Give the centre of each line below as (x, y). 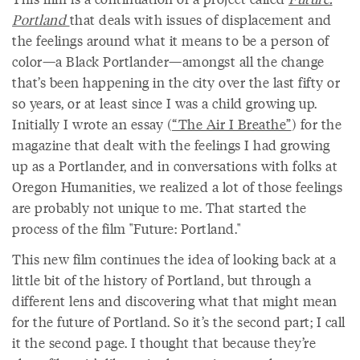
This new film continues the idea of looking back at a (174, 259)
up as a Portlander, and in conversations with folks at (175, 166)
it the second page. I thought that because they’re (164, 343)
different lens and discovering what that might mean (175, 301)
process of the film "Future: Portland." (127, 229)
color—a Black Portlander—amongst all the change (168, 61)
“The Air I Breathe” (232, 124)
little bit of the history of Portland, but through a (162, 280)
